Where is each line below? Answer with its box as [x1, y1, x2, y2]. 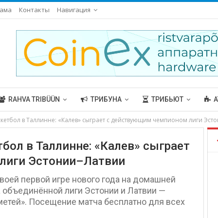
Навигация [56, 5, 91, 14]
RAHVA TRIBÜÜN [8, 95, 60, 103]
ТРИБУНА [90, 95, 122, 103]
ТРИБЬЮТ [151, 95, 183, 103]
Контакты [18, 5, 50, 14]
